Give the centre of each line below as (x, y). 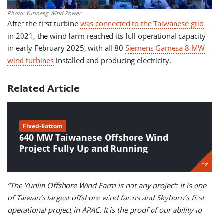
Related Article (44, 88)
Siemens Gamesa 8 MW (165, 48)
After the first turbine (44, 23)
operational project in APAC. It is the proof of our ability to (105, 210)
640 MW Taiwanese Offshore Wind (94, 137)
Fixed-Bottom (43, 126)
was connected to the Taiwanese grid (142, 23)
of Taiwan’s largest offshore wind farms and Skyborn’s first (106, 197)
